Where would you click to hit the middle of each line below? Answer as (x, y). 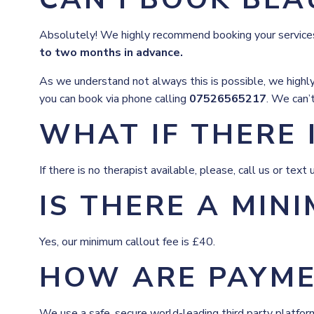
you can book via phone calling (114, 99)
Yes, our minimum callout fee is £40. (127, 242)
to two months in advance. (111, 53)
